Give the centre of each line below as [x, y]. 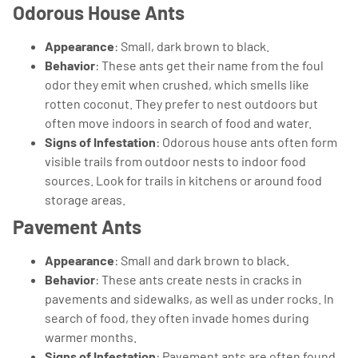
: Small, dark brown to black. [192, 46]
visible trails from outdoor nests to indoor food [175, 161]
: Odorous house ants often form [247, 141]
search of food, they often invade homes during [177, 317]
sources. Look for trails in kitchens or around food [183, 180]
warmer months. [91, 336]
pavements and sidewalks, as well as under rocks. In [189, 298]
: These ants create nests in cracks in [199, 279]
